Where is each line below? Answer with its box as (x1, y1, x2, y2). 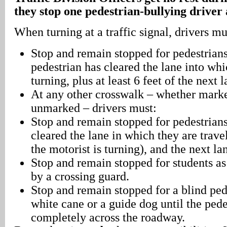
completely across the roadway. (30, 210, 185, 224)
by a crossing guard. (30, 169, 129, 183)
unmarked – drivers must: (30, 101, 157, 115)
